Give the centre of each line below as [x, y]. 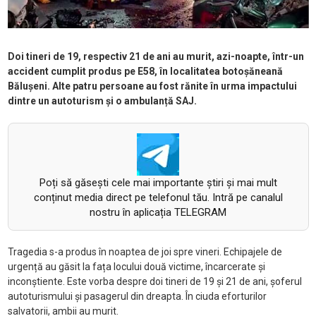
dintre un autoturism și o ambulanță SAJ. [102, 101]
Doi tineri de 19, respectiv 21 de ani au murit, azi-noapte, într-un [156, 57]
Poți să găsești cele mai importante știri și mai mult [158, 183]
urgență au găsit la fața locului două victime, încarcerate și [136, 267]
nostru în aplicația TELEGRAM [158, 213]
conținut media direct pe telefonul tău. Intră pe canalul [158, 198]
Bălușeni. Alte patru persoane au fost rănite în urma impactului [152, 86]
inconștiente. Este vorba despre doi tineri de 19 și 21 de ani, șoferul [154, 282]
